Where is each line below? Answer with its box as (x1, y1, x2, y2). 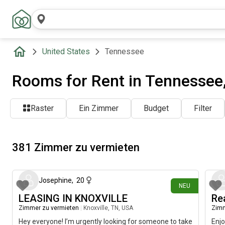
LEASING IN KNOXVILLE (19, 192, 128, 204)
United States (42, 47, 90, 56)
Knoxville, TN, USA (83, 204, 133, 211)
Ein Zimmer (79, 103, 119, 113)
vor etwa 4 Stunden (141, 153, 194, 160)
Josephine (39, 176, 72, 184)
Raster (31, 103, 54, 113)
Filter (194, 103, 212, 113)
